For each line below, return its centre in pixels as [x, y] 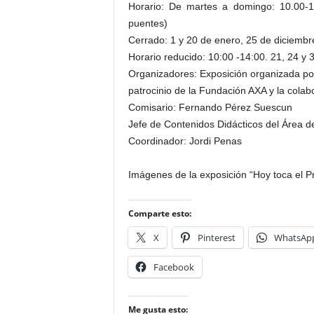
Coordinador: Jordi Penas [185, 141]
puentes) [148, 23]
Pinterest [216, 238]
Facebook [173, 267]
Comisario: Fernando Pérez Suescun [210, 107]
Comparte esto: [159, 213]
